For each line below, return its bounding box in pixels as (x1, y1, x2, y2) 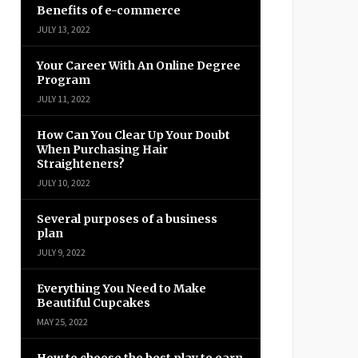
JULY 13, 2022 (37, 23, 90, 35)
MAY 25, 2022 (37, 316, 88, 328)
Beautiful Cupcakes (37, 296, 150, 310)
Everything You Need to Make (37, 281, 206, 296)
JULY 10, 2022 (37, 177, 90, 189)
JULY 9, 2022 (37, 246, 86, 258)
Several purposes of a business (37, 212, 217, 226)
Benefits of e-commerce (37, 3, 181, 18)
